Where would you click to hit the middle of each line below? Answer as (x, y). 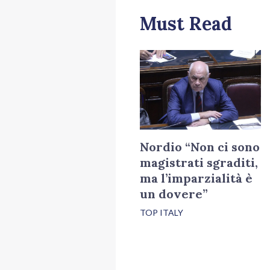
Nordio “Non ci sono (200, 147)
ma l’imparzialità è (196, 178)
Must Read (186, 24)
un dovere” (174, 194)
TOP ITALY (162, 213)
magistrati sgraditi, (199, 163)
